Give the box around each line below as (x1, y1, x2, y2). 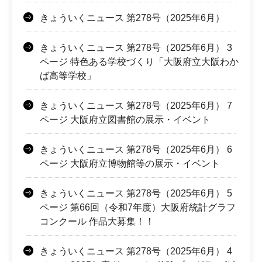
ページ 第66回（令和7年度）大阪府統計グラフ (40, 202, 236, 212)
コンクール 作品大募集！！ (40, 216, 154, 226)
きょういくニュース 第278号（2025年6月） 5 (40, 188, 232, 198)
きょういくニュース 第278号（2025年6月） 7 (40, 100, 232, 111)
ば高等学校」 (40, 70, 96, 81)
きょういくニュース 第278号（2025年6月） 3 (40, 42, 232, 53)
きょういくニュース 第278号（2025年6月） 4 (40, 246, 232, 256)
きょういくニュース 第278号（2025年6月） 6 (40, 144, 232, 154)
